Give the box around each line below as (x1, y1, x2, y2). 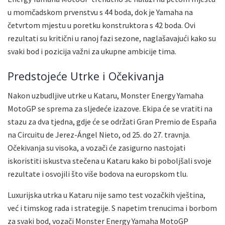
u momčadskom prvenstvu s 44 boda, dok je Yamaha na (8, 7, 193, 18)
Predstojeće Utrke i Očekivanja (8, 68, 164, 83)
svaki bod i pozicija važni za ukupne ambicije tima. (8, 46, 176, 57)
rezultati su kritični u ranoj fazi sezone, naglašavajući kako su (8, 33, 216, 44)
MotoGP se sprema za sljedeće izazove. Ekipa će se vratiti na (8, 103, 212, 114)
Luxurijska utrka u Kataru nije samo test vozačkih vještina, (8, 190, 205, 200)
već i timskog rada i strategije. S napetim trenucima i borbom (8, 203, 217, 213)
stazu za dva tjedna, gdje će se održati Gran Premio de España (8, 117, 216, 127)
